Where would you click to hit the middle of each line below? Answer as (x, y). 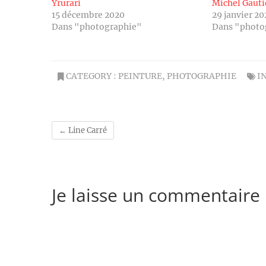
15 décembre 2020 (88, 15)
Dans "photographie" (97, 27)
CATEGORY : (91, 76)
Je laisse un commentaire (156, 195)
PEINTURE (140, 76)
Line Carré (87, 131)
